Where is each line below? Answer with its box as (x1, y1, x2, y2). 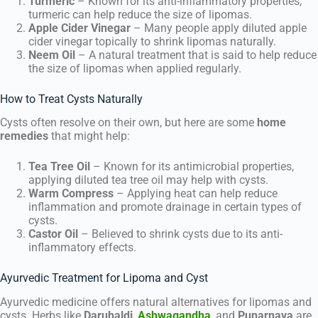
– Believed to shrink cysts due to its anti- (78, 227, 283, 241)
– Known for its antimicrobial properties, (90, 160, 294, 174)
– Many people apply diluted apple (131, 21, 307, 35)
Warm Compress (28, 187, 114, 201)
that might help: (48, 129, 130, 143)
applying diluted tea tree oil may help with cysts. (28, 173, 268, 187)
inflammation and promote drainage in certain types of (28, 200, 302, 214)
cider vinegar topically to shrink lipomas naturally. (28, 34, 276, 48)
